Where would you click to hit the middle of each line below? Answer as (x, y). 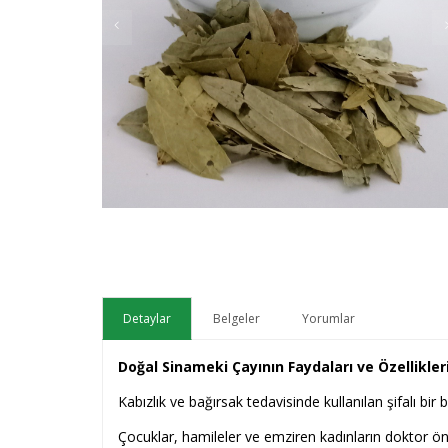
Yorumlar (328, 318)
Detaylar (147, 318)
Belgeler (236, 318)
